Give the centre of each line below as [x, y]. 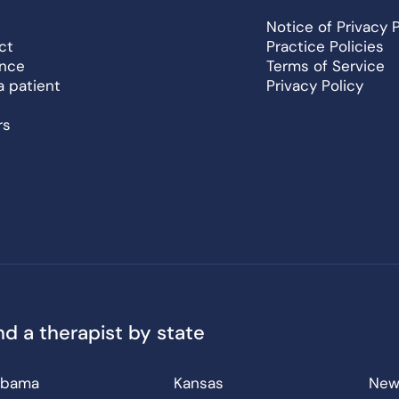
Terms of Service [326, 66]
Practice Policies [325, 46]
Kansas [199, 383]
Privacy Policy [315, 85]
